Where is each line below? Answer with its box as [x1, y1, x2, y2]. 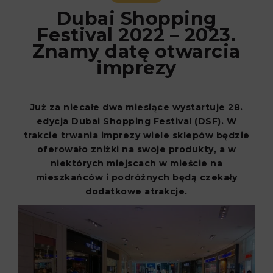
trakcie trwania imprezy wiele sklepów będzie [23, 129, 250, 141]
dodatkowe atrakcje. [85, 185, 188, 197]
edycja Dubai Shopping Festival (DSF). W [36, 115, 237, 127]
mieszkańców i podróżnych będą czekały [35, 171, 238, 183]
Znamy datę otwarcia [32, 40, 241, 63]
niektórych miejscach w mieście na [50, 157, 223, 169]
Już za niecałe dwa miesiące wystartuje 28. [30, 101, 243, 113]
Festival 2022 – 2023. [37, 23, 236, 46]
